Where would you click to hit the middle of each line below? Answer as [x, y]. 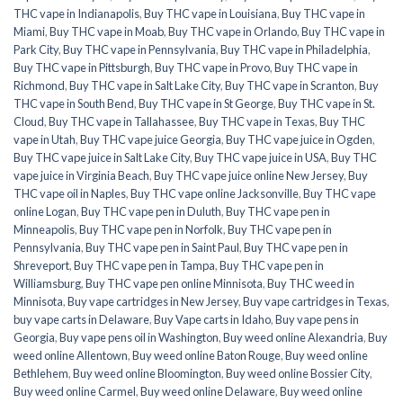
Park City [36, 49]
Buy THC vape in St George [206, 103]
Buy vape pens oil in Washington [139, 337]
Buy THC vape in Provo [212, 67]
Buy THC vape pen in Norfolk [151, 229]
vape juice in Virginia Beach [81, 175]
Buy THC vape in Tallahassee [121, 121]
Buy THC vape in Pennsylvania [139, 49]
